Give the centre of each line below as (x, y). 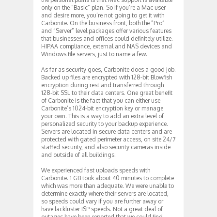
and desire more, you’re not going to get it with (103, 15)
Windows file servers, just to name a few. (94, 54)
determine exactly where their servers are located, (105, 193)
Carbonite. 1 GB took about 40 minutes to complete (108, 178)
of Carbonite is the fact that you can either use (101, 100)
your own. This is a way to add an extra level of (102, 116)
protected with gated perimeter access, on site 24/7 (108, 139)
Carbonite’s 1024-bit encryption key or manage (102, 108)
